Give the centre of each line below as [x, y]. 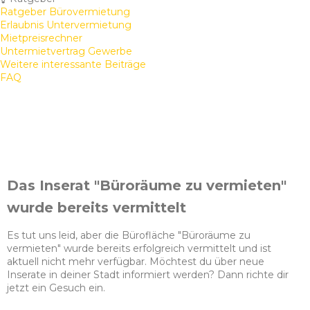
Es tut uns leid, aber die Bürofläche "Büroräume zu [129, 236]
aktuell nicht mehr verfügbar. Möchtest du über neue [136, 262]
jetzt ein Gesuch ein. [56, 288]
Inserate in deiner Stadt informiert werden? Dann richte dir [148, 275]
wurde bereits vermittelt [97, 208]
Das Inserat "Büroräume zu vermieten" [147, 186]
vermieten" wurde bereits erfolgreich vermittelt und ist [139, 249]
